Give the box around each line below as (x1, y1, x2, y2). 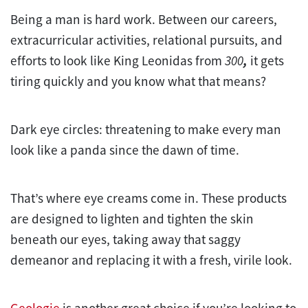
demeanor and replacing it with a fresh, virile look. (10, 251, 295, 268)
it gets (250, 52, 284, 69)
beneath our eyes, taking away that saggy (10, 230, 241, 247)
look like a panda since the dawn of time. (10, 141, 242, 158)
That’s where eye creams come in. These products (10, 189, 287, 206)
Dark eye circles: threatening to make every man (10, 120, 281, 137)
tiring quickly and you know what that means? (10, 72, 266, 89)
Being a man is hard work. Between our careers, (10, 10, 277, 27)
